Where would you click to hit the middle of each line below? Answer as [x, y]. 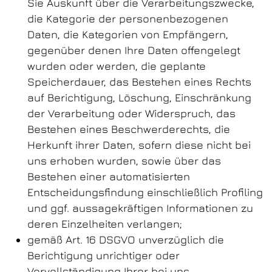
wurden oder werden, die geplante [117, 66]
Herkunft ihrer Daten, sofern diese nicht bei [139, 145]
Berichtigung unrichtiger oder [104, 255]
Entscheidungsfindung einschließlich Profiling [145, 192]
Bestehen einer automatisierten [109, 176]
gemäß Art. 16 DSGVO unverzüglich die [126, 240]
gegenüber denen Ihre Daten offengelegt [134, 50]
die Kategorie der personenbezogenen [128, 19]
